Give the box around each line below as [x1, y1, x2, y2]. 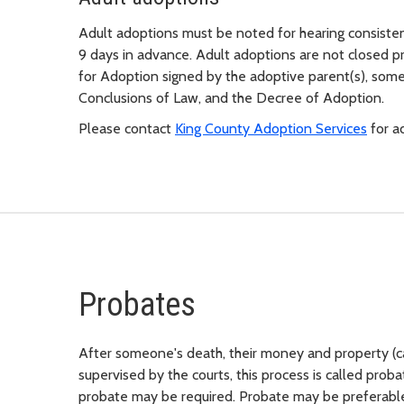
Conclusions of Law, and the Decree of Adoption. [78, 89, 384, 107]
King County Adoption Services [175, 120, 367, 138]
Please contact [78, 120, 175, 138]
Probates [78, 286, 196, 325]
